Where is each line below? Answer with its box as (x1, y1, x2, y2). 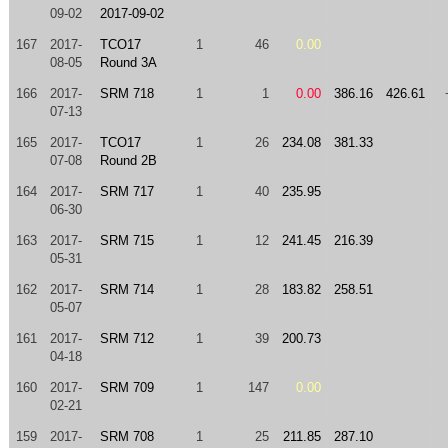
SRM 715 (99, 233, 154, 248)
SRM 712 (99, 331, 154, 346)
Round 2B (99, 153, 157, 168)
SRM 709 (99, 380, 154, 395)
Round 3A (99, 55, 157, 70)
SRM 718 (99, 86, 154, 101)
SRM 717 (99, 184, 154, 199)
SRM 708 (99, 429, 154, 444)
